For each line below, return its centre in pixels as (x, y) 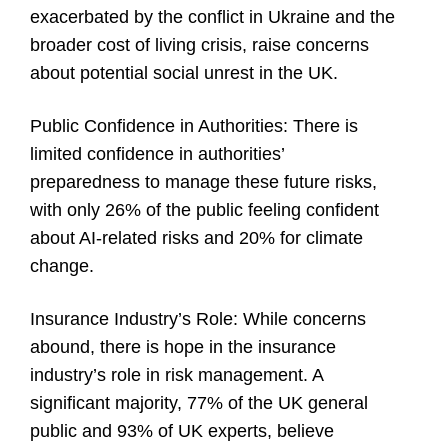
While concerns (304, 319)
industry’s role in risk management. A (176, 375)
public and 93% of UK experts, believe (182, 431)
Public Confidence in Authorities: (161, 126)
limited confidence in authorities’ (157, 154)
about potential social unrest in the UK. (184, 73)
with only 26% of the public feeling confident (204, 210)
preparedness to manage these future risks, (203, 182)
